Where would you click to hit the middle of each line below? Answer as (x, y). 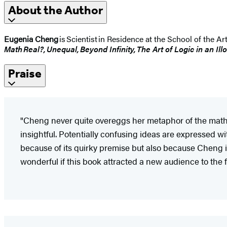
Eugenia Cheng (32, 39)
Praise (25, 73)
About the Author (55, 10)
